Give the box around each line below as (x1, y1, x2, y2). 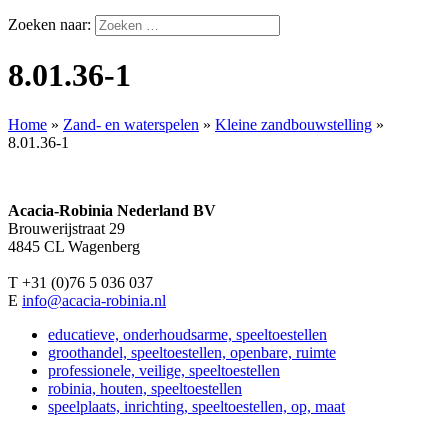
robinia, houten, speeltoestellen (48, 379, 242, 397)
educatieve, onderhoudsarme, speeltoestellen (48, 325, 327, 343)
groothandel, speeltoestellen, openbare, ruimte (48, 343, 336, 361)
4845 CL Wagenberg (8, 237, 140, 255)
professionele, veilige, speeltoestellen (48, 361, 280, 379)
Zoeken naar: (8, 16, 91, 33)
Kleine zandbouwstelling (215, 115, 372, 133)
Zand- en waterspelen (63, 115, 199, 133)
